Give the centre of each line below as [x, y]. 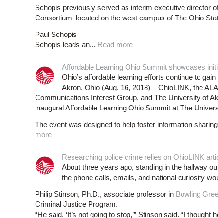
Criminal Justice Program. [76, 204]
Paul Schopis [56, 35]
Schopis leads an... [66, 45]
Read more [115, 45]
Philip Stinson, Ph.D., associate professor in [105, 194]
